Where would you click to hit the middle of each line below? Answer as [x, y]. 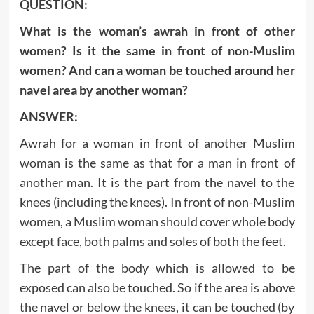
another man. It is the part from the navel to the [157, 182]
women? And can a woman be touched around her [157, 70]
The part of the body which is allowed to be [157, 267]
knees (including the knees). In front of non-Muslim [157, 202]
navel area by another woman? [103, 89]
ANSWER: [48, 116]
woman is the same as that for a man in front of [157, 162]
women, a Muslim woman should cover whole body [157, 221]
